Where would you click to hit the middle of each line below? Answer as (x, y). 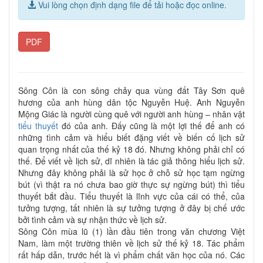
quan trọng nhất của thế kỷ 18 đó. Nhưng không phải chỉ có (131, 149)
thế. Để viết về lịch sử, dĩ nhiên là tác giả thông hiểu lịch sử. (131, 161)
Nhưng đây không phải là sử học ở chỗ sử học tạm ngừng (131, 172)
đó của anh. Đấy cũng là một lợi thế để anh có (151, 125)
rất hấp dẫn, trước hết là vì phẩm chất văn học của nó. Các (131, 254)
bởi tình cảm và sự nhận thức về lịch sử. (92, 219)
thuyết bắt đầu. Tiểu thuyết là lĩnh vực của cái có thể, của (131, 196)
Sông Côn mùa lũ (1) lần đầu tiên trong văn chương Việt (131, 231)
